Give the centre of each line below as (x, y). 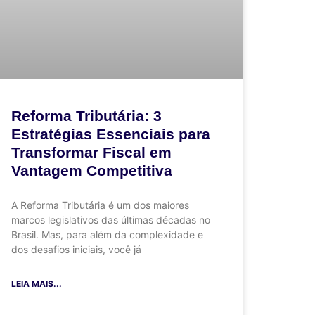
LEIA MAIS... (37, 283)
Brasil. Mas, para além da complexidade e (107, 234)
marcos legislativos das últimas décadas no (111, 219)
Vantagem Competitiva (92, 170)
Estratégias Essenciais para (111, 134)
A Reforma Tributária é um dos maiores (100, 205)
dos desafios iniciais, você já (76, 249)
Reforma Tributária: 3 (86, 115)
